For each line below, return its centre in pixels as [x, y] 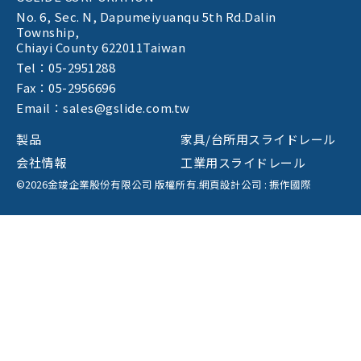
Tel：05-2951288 [66, 68]
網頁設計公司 [230, 185]
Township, [48, 32]
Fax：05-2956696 [66, 88]
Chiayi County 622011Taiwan [101, 48]
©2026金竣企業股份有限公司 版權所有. [108, 185]
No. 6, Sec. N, [58, 17]
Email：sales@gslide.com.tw [103, 108]
